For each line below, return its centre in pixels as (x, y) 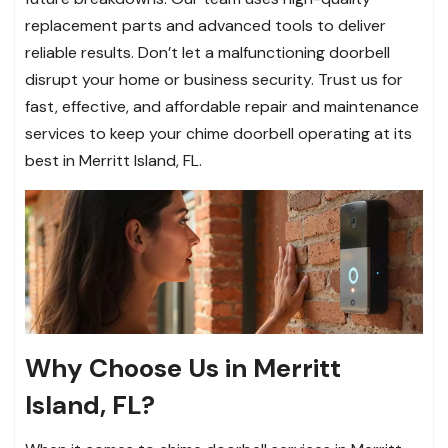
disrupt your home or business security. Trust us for (214, 79)
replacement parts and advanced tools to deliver (205, 25)
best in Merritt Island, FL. (113, 160)
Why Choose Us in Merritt (183, 368)
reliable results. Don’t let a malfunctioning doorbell (207, 52)
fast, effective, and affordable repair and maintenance (222, 106)
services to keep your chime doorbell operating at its (218, 133)
